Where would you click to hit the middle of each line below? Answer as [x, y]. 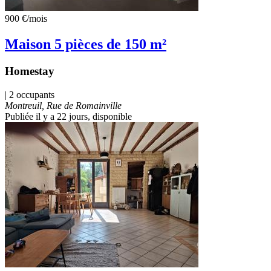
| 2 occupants [30, 94]
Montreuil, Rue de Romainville [63, 105]
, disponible [110, 116]
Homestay [30, 71]
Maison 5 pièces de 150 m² [86, 44]
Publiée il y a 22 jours [46, 116]
